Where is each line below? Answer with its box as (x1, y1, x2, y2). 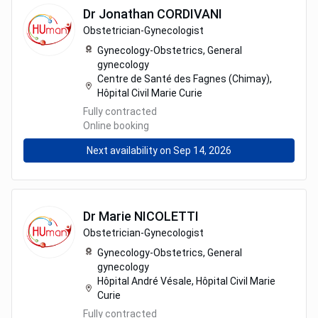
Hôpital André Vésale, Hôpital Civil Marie (97, 275, 275, 287)
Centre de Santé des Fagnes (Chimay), (97, 73, 272, 84)
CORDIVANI (157, 6, 222, 21)
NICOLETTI (134, 209, 199, 224)
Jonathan (99, 6, 154, 21)
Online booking (83, 120, 149, 131)
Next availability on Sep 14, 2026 (87, 145, 231, 156)
